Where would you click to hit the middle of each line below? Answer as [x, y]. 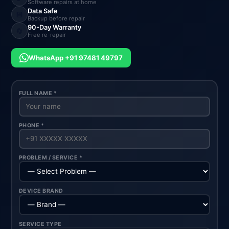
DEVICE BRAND [41, 191]
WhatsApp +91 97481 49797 [76, 58]
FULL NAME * [38, 93]
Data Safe [43, 11]
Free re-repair [47, 35]
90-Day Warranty [55, 27]
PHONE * [31, 125]
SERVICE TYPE [40, 224]
